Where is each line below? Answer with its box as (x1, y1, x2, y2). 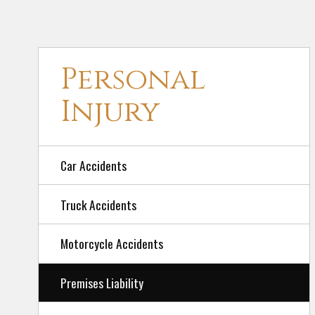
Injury (60, 92, 160, 133)
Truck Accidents (60, 195, 136, 214)
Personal (60, 60, 206, 101)
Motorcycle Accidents (60, 234, 163, 253)
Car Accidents (60, 156, 127, 175)
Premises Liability (60, 274, 143, 292)
